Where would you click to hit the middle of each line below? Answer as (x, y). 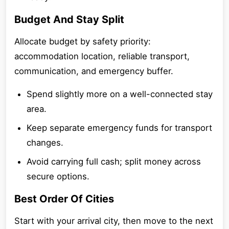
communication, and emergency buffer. (94, 71)
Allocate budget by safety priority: (83, 41)
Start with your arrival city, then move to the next (114, 221)
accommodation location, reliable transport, (102, 56)
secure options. (58, 176)
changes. (45, 143)
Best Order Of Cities (64, 199)
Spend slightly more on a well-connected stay (120, 94)
